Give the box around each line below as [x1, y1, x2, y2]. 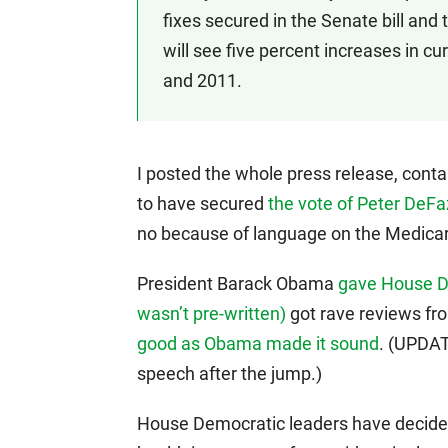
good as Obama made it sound [137, 333, 379, 354]
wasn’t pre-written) [137, 303, 286, 324]
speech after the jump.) [137, 363, 322, 384]
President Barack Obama [137, 273, 338, 294]
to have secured [137, 193, 268, 214]
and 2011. [163, 70, 242, 91]
